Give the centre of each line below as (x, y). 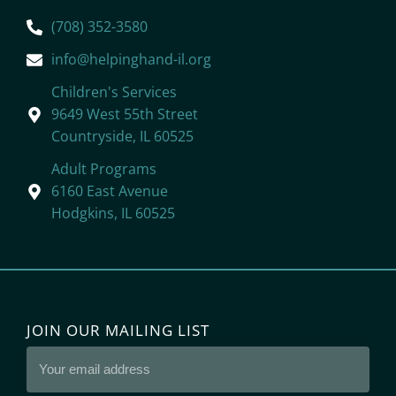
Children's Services (114, 92)
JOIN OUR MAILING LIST (118, 331)
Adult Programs (103, 169)
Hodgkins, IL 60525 (113, 213)
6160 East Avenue (109, 191)
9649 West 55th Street (124, 114)
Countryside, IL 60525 (122, 137)
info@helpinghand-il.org (131, 60)
